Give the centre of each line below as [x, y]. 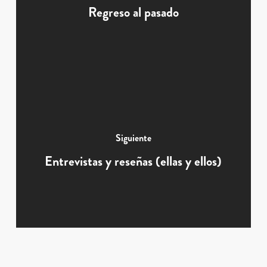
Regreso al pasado [133, 12]
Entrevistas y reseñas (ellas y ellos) [133, 161]
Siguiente [133, 138]
